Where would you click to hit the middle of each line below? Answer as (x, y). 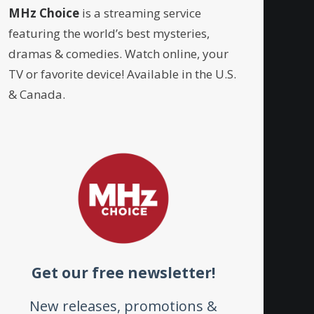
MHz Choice (44, 13)
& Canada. (37, 94)
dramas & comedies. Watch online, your (118, 54)
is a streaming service (140, 13)
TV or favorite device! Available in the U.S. (122, 74)
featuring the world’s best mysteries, (109, 33)
